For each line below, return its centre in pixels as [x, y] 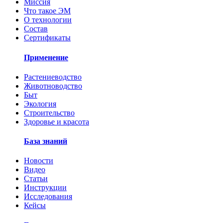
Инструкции [45, 188]
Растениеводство [53, 77]
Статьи [36, 179]
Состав [36, 29]
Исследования [48, 197]
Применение [46, 57]
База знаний [46, 141]
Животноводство [53, 86]
